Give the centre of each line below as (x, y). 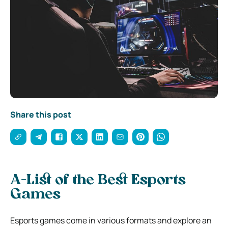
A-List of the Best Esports (98, 180)
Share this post (41, 114)
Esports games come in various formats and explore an (111, 220)
